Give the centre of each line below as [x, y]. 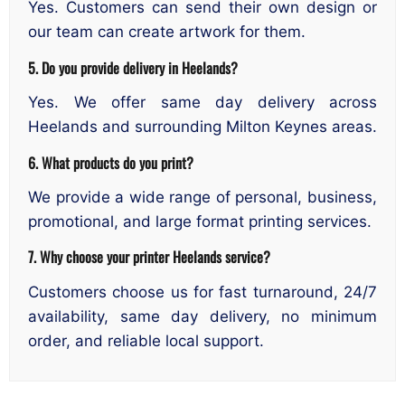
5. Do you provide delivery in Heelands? [133, 67]
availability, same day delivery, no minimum [202, 316]
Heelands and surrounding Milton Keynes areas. [202, 127]
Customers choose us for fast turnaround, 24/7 [202, 292]
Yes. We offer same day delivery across [202, 103]
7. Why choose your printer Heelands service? [149, 257]
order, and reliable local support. [146, 340]
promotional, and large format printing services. [200, 221]
